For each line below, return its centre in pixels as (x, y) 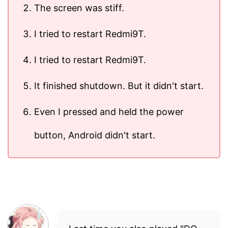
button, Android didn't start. (95, 135)
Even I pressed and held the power (109, 111)
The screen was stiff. (79, 8)
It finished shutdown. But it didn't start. (119, 85)
